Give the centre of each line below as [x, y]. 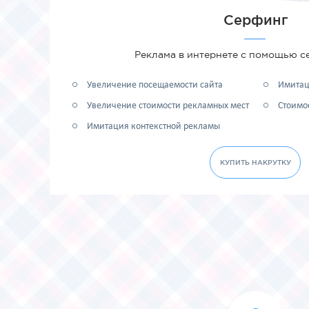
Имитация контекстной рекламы [153, 127]
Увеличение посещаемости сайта [154, 85]
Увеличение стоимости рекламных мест [168, 106]
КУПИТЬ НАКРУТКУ [255, 162]
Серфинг [255, 20]
